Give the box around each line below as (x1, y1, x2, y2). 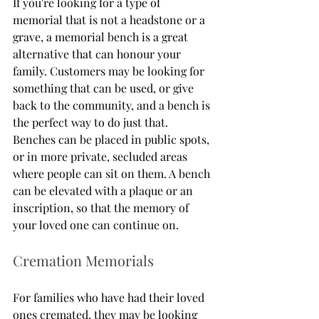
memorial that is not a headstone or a (13, 11, 208, 27)
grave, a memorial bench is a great (13, 28, 191, 44)
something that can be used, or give (13, 80, 197, 95)
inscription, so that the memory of (13, 199, 192, 215)
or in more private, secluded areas (13, 148, 190, 164)
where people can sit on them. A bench (13, 165, 213, 181)
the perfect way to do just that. (13, 114, 171, 130)
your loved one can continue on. (13, 216, 182, 232)
